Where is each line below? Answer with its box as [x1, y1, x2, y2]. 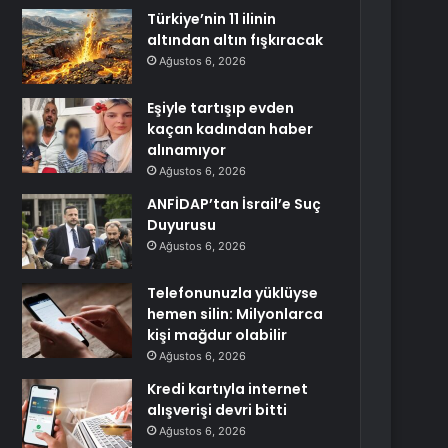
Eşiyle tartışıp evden [147, 98, 295, 118]
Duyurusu [147, 215, 217, 235]
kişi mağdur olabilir [147, 325, 288, 345]
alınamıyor [147, 140, 227, 160]
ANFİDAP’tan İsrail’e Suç [147, 194, 322, 214]
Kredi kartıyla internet [147, 379, 309, 399]
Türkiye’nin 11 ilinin [147, 9, 277, 29]
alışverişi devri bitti [147, 400, 288, 420]
